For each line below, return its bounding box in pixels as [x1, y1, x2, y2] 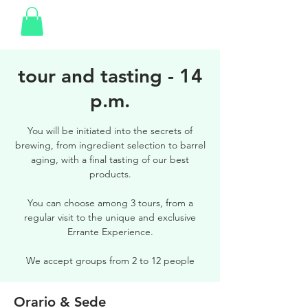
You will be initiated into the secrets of [27, 124, 192, 137]
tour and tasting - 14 [17, 63, 203, 87]
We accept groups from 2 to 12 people [25, 254, 195, 267]
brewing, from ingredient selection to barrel [14, 138, 206, 151]
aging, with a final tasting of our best [31, 153, 189, 166]
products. [89, 167, 131, 180]
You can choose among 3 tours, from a [27, 196, 193, 209]
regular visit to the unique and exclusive [24, 210, 196, 223]
